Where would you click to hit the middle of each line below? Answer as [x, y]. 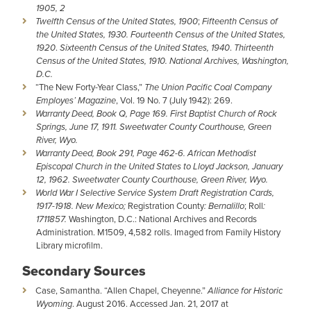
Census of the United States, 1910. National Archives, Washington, [162, 61]
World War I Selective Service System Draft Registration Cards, [155, 193]
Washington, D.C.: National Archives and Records [163, 219]
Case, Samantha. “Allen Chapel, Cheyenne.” [121, 291]
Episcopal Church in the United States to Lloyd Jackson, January [159, 166]
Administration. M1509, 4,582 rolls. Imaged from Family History [158, 232]
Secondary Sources [84, 271]
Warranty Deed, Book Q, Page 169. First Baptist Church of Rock [156, 114]
